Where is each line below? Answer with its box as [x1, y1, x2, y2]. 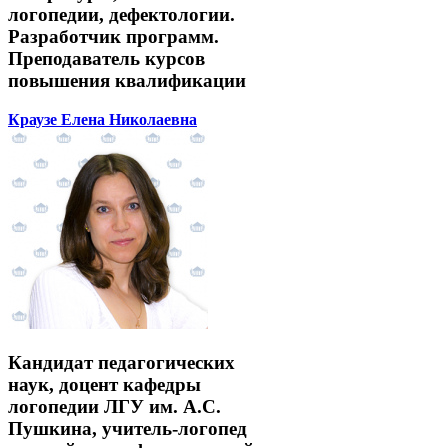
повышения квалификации [8, 70, 246, 92]
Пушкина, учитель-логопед [8, 417, 247, 439]
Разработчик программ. [8, 26, 219, 48]
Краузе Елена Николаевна [8, 110, 197, 128]
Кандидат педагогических [8, 351, 235, 373]
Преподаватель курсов [8, 48, 205, 70]
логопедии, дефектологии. [8, 4, 235, 26]
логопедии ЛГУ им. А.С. [8, 395, 221, 417]
